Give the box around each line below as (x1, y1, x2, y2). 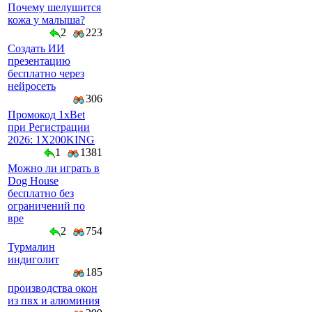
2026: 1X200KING (8, 134, 95, 146)
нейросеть (8, 80, 56, 92)
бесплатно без (8, 187, 74, 199)
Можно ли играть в (8, 162, 100, 174)
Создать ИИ (8, 42, 65, 54)
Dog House (8, 175, 58, 187)
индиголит (8, 253, 59, 265)
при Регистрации (8, 121, 90, 133)
